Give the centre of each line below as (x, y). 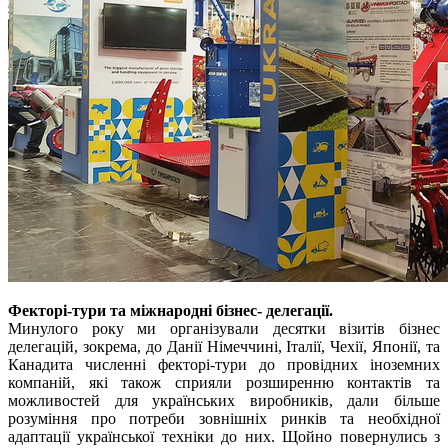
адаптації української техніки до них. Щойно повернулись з (224, 437)
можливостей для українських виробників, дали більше (224, 401)
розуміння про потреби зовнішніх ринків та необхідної (224, 419)
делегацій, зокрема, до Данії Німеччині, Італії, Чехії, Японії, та (224, 347)
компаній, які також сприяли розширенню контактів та (224, 383)
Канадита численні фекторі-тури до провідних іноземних (224, 365)
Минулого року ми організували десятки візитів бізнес (224, 329)
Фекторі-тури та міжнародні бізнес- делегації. (170, 311)
